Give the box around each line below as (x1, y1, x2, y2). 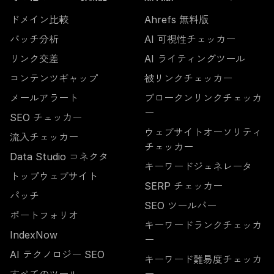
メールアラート (10, 92, 78, 105)
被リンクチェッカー (144, 72, 232, 85)
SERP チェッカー (144, 180, 223, 193)
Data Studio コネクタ (10, 150, 108, 163)
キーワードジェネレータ (144, 160, 252, 173)
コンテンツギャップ (10, 72, 98, 85)
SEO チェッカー (10, 111, 82, 124)
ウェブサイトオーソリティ (144, 126, 262, 139)
